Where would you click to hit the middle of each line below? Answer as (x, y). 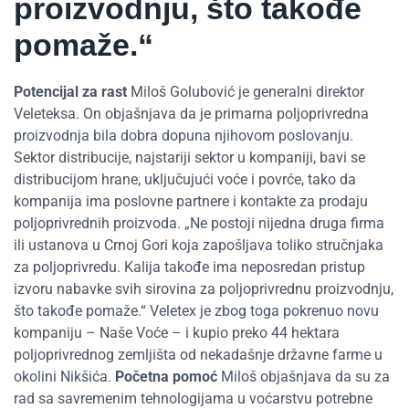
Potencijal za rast (70, 92)
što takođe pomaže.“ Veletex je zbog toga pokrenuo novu (196, 311)
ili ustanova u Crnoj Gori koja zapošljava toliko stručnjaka (199, 246)
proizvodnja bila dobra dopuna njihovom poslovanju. (184, 136)
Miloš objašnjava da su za (304, 377)
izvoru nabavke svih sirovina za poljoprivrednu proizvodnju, (204, 289)
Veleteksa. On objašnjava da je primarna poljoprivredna (191, 114)
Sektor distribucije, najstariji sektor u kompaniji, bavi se (189, 158)
